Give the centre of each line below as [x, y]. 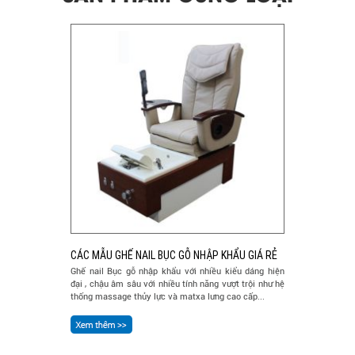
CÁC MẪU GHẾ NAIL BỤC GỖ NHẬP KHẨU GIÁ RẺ [174, 256]
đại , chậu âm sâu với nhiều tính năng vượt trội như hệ [177, 284]
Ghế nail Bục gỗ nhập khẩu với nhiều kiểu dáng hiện [177, 272]
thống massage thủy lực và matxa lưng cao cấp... [168, 297]
